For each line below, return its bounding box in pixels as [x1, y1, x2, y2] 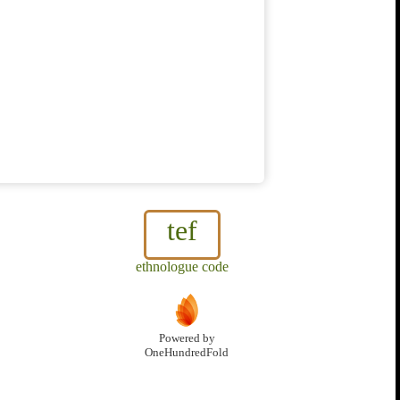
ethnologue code [136, 259, 229, 275]
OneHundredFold [145, 346, 229, 360]
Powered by [158, 332, 215, 346]
